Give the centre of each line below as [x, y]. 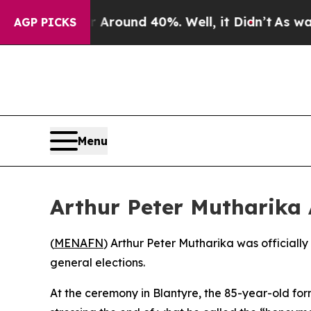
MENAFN [79, 243]
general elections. [98, 263]
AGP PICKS [45, 22]
